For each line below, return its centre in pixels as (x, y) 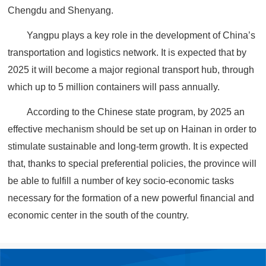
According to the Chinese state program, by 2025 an (136, 112)
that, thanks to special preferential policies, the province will (132, 163)
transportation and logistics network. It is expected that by (127, 52)
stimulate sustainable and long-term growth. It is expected (128, 146)
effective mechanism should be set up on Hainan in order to (132, 129)
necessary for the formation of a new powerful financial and (131, 198)
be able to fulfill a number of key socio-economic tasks (121, 180)
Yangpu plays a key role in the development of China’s (141, 35)
